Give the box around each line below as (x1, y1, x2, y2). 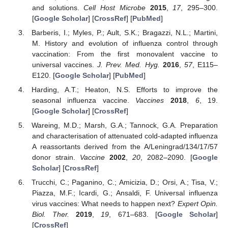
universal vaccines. (32, 60, 98, 69)
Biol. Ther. (32, 210, 70, 219)
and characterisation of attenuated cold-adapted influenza (32, 132, 218, 140)
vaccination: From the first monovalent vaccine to (32, 49, 218, 58)
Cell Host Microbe (83, 3, 146, 12)
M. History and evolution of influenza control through (32, 39, 218, 47)
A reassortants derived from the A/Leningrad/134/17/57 (32, 142, 218, 151)
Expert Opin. (177, 199, 218, 208)
